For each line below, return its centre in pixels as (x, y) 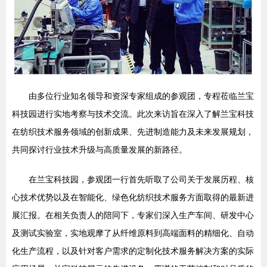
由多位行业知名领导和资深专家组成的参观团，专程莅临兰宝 (141, 96)
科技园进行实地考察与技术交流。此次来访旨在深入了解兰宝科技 (133, 114)
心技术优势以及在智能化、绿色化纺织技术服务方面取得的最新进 (133, 197)
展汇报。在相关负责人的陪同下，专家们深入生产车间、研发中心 (133, 215)
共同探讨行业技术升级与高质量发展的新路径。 (100, 150)
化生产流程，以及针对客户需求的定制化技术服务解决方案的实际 (133, 251)
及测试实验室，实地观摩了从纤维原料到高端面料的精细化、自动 (133, 233)
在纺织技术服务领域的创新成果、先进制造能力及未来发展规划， (133, 132)
